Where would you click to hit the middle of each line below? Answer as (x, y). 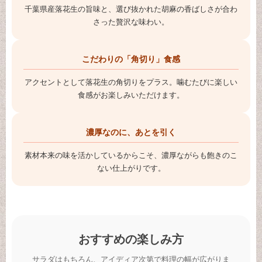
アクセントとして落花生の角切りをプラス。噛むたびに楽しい (131, 82)
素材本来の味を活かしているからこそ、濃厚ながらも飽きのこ (131, 155)
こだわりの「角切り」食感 (131, 58)
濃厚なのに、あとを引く (131, 131)
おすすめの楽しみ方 (131, 238)
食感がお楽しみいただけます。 (131, 94)
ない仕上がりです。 (131, 168)
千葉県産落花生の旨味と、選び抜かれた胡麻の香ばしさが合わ (131, 8)
